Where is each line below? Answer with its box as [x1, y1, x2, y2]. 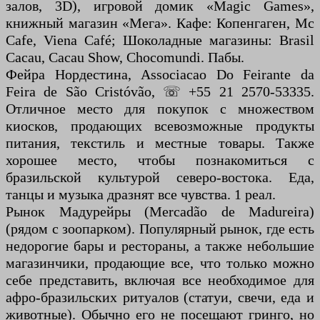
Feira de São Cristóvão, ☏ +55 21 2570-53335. [6, 84, 314, 100]
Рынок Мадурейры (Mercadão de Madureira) [6, 204, 314, 220]
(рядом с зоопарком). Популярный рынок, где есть [6, 221, 314, 237]
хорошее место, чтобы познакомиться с [6, 152, 314, 169]
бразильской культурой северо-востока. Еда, [6, 169, 314, 186]
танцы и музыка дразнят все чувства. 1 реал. [6, 186, 276, 203]
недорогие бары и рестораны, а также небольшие [6, 238, 314, 254]
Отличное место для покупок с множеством [6, 101, 314, 117]
